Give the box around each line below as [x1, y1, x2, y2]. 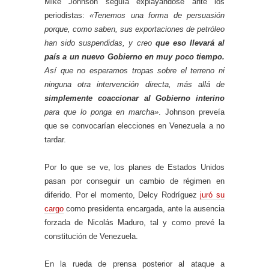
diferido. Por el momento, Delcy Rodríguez [44, 190, 201, 200]
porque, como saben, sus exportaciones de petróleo [44, 25, 225, 34]
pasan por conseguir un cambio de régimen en [44, 177, 225, 186]
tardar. [44, 135, 66, 145]
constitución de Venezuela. [44, 232, 138, 241]
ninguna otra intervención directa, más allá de [44, 80, 225, 89]
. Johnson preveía [159, 107, 225, 117]
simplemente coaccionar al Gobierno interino [44, 94, 225, 103]
